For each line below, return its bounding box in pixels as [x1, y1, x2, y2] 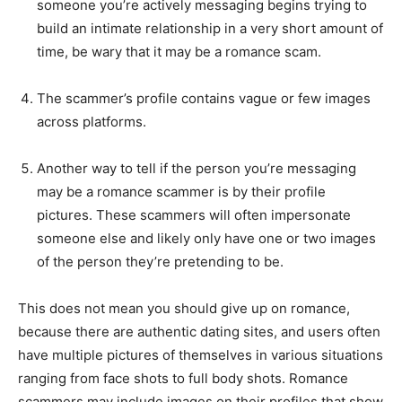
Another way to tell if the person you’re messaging [37, 160, 356, 178]
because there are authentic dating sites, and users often [18, 323, 380, 341]
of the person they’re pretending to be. [37, 253, 284, 271]
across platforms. [37, 113, 146, 131]
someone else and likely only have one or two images [37, 230, 376, 248]
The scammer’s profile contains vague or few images [37, 90, 371, 108]
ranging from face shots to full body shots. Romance [18, 370, 348, 388]
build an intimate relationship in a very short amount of [37, 20, 383, 38]
